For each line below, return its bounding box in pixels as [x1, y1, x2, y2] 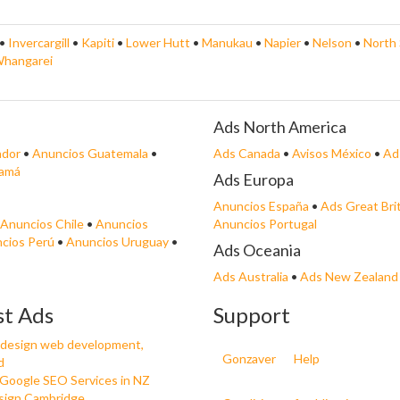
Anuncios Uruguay [66, 233, 169, 249]
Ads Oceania [213, 239, 301, 260]
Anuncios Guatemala [32, 145, 148, 161]
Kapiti [81, 34, 117, 50]
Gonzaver [222, 350, 276, 366]
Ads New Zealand [300, 268, 398, 284]
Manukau [202, 34, 255, 50]
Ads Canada [213, 145, 280, 161]
